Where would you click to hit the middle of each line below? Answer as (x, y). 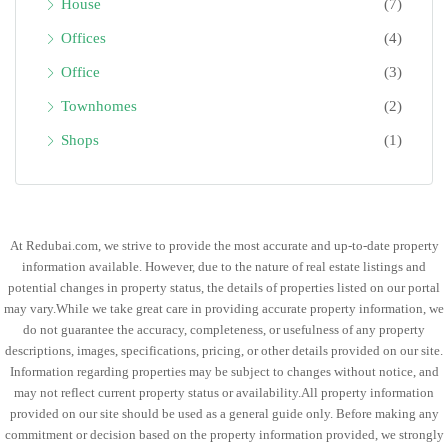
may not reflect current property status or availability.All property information (224, 393)
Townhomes (99, 106)
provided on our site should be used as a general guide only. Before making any (224, 414)
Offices (83, 38)
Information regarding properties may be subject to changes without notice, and (224, 372)
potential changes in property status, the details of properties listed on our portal (224, 288)
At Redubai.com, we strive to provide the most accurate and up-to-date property (224, 246)
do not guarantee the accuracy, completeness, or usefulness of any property (224, 330)
